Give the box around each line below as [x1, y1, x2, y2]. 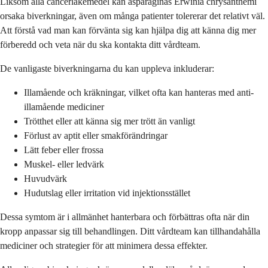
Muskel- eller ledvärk [24, 159, 104, 169]
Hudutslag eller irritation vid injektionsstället [24, 187, 190, 198]
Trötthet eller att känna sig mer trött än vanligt [24, 115, 195, 126]
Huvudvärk [24, 173, 67, 184]
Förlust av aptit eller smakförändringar [24, 130, 167, 141]
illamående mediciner [24, 101, 104, 112]
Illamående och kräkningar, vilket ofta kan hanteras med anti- [24, 87, 254, 98]
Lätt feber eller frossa [24, 144, 103, 155]
